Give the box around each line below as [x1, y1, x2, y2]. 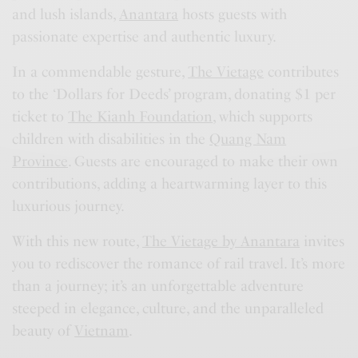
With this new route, [12, 233, 143, 251]
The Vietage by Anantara [142, 233, 300, 251]
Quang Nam [209, 130, 287, 149]
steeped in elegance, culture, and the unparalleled [12, 300, 324, 318]
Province [12, 153, 68, 171]
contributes [264, 63, 340, 82]
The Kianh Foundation [68, 108, 213, 126]
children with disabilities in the [12, 130, 210, 149]
